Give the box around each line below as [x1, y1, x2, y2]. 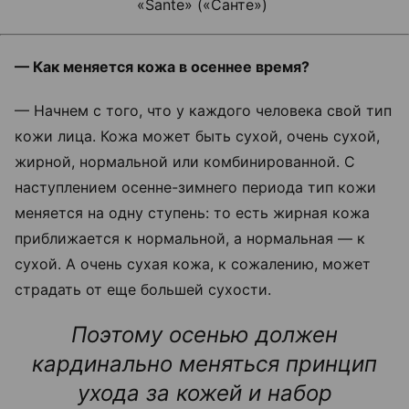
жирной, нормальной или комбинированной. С [15, 152, 355, 171]
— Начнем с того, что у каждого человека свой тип [15, 101, 392, 120]
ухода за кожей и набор [77, 380, 332, 406]
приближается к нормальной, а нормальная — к [15, 229, 365, 247]
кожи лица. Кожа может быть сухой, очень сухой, [15, 127, 380, 145]
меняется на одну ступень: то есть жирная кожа [15, 204, 370, 222]
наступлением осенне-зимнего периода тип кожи [15, 178, 376, 196]
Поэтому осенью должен [71, 321, 338, 348]
